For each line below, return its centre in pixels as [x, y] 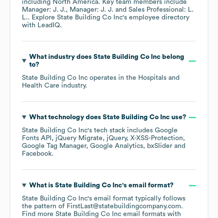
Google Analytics [117, 146]
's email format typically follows [136, 199]
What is [42, 186]
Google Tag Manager [54, 146]
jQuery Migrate [79, 138]
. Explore [42, 18]
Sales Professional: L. [161, 10]
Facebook [37, 154]
